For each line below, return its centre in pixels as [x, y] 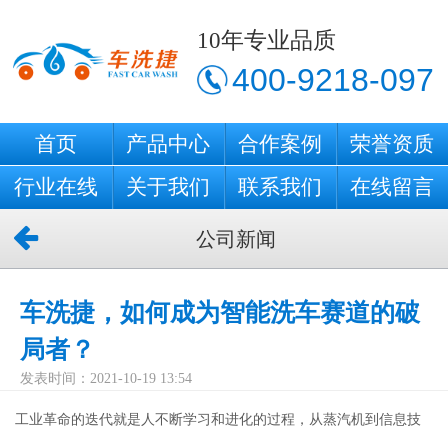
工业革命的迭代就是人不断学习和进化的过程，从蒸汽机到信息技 [218, 418]
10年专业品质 [267, 41]
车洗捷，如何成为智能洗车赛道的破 [220, 312]
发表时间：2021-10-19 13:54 [106, 378]
